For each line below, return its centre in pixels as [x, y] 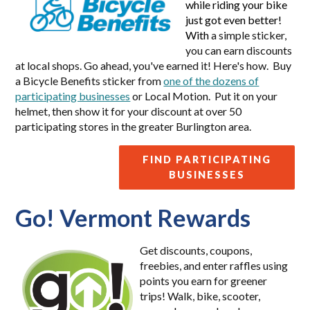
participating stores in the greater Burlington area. [134, 126]
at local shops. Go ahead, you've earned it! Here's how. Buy [154, 65]
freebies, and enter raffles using [214, 265]
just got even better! [234, 20]
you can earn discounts [239, 50]
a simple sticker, [248, 35]
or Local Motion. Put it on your [204, 96]
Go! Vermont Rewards [133, 218]
